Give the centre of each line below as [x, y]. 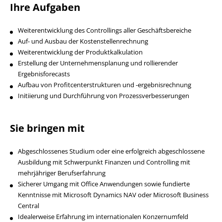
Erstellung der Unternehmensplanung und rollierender [98, 63]
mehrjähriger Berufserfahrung [62, 173]
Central [28, 206]
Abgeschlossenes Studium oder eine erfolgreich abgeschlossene [111, 151]
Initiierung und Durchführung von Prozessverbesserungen [104, 96]
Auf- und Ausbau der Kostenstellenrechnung [83, 41]
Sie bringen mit [47, 128]
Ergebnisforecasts [44, 74]
